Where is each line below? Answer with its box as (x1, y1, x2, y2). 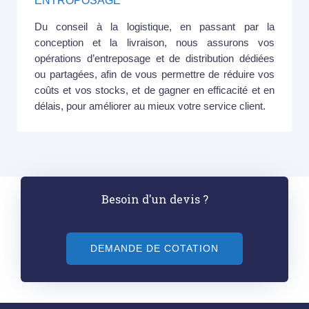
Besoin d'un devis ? (101, 192, 208, 207)
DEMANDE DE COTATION (90, 243, 219, 255)
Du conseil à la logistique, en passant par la (34, 21, 275, 33)
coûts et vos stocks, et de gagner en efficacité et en (34, 85, 275, 97)
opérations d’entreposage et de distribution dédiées (34, 53, 275, 65)
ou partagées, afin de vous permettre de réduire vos (34, 69, 275, 81)
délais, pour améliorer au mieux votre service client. (34, 101, 266, 112)
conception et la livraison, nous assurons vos (34, 37, 275, 49)
